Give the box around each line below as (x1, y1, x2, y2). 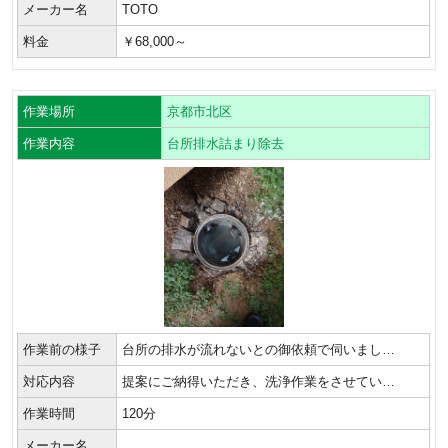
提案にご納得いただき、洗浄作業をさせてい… (122, 373, 396, 389)
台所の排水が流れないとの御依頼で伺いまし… (122, 341, 396, 357)
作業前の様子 (23, 341, 102, 357)
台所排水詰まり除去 (167, 135, 285, 151)
